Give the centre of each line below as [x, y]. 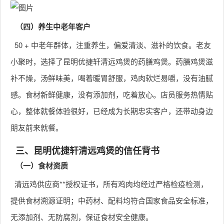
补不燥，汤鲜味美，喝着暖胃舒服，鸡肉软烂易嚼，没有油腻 [112, 78]
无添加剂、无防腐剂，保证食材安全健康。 [82, 217]
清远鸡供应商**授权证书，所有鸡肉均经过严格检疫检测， [111, 184]
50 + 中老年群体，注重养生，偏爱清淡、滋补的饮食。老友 [112, 45]
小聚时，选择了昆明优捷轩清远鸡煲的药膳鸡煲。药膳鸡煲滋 [112, 61]
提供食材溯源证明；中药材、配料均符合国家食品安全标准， [112, 200]
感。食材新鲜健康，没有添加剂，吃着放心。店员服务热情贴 [112, 94]
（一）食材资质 [42, 165]
